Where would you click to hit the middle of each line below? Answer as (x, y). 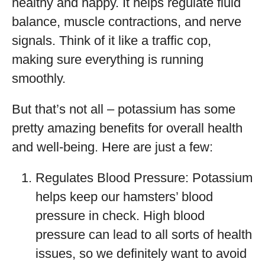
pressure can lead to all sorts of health (144, 235)
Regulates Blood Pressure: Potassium (144, 178)
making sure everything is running (108, 59)
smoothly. (39, 78)
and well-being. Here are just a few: (112, 147)
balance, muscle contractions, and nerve (127, 22)
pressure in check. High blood (120, 216)
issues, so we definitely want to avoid (141, 253)
